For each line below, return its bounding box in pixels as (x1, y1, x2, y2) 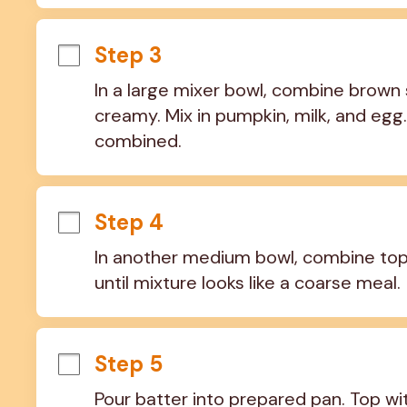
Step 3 (94, 40, 162, 69)
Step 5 (94, 349, 163, 378)
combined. (94, 128, 182, 153)
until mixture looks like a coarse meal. (94, 270, 401, 294)
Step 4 (94, 207, 164, 236)
